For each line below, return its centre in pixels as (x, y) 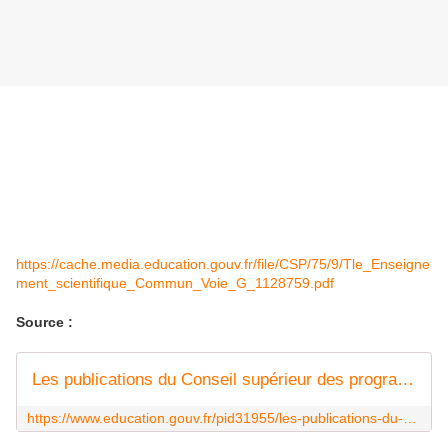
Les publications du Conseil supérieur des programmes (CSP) (405, 380)
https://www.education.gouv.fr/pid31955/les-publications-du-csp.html (410, 418)
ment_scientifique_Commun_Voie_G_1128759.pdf (175, 283)
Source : (44, 322)
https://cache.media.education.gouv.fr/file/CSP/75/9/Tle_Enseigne (223, 264)
